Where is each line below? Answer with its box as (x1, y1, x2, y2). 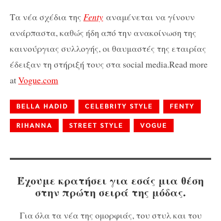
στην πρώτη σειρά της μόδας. (35, 184, 186, 201)
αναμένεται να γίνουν (103, 10, 195, 23)
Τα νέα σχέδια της (10, 10, 83, 23)
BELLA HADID (16, 103, 68, 110)
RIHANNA (16, 122, 52, 130)
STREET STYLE (69, 122, 123, 130)
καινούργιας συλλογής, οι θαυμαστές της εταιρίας (10, 42, 206, 54)
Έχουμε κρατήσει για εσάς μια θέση (17, 172, 204, 189)
